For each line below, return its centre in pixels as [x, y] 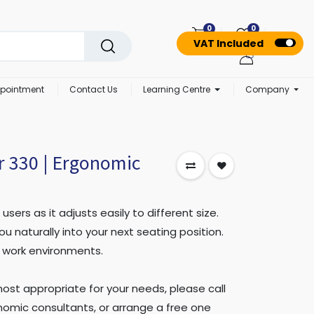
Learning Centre [177, 90]
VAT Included [228, 43]
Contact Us [94, 90]
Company [267, 90]
